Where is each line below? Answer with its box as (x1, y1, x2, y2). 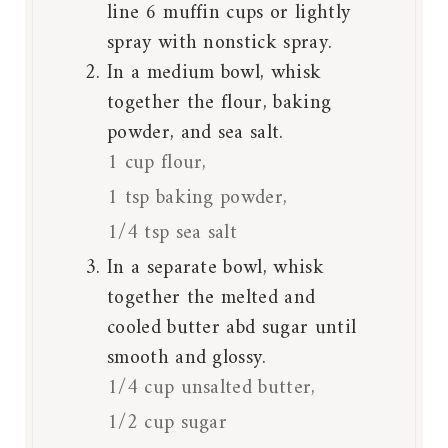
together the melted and (107, 280, 316, 316)
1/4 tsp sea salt (107, 215, 238, 251)
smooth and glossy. (107, 340, 267, 376)
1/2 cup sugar (107, 405, 228, 441)
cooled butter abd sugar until (107, 310, 357, 346)
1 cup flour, (107, 145, 207, 181)
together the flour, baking (107, 85, 332, 121)
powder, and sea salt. (107, 115, 284, 151)
